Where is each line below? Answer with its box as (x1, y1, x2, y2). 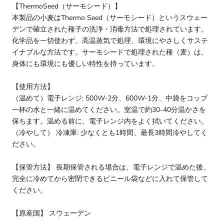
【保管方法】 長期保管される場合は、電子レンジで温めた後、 (12, 162, 210, 172)
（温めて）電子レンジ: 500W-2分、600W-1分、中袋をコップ (12, 93, 207, 103)
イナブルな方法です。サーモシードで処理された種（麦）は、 (12, 47, 208, 57)
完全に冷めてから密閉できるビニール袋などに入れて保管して (12, 174, 208, 184)
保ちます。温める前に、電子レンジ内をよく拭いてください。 (12, 116, 208, 126)
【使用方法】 (12, 82, 54, 92)
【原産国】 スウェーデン (12, 208, 91, 218)
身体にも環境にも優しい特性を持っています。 (12, 59, 159, 69)
